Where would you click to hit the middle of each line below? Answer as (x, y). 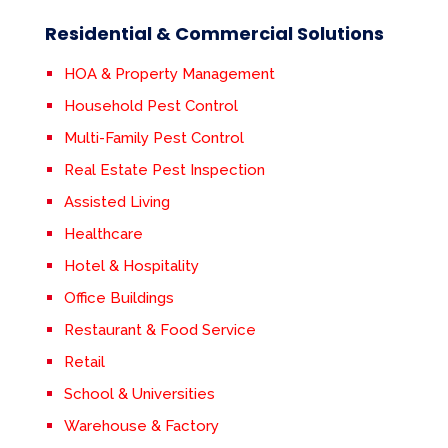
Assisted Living (116, 202)
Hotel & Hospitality (131, 266)
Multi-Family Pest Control (153, 138)
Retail (84, 362)
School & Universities (139, 394)
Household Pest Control (150, 106)
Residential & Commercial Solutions (214, 34)
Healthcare (103, 234)
